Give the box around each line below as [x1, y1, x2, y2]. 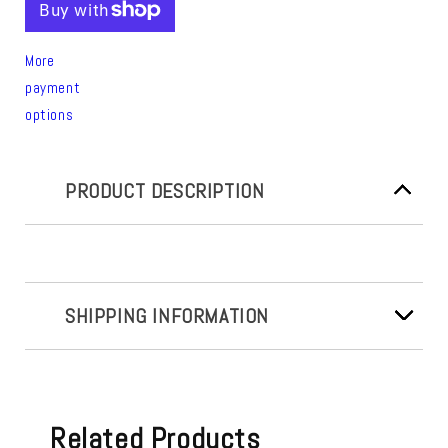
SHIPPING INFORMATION [65, 302, 269, 329]
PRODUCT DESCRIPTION [65, 177, 265, 204]
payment [25, 77, 81, 97]
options [25, 104, 74, 124]
